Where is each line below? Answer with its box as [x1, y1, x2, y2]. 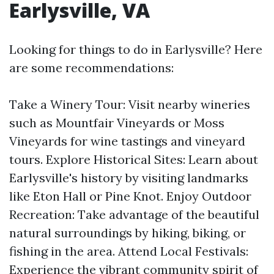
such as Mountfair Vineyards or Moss [9, 115, 224, 130]
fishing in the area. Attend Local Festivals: [9, 243, 248, 259]
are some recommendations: [9, 60, 174, 75]
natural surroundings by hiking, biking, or [9, 225, 246, 240]
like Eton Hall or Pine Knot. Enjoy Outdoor [9, 188, 251, 204]
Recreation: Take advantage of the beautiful [9, 207, 259, 222]
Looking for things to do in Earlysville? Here [9, 42, 262, 57]
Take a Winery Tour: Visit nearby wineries [9, 97, 250, 112]
